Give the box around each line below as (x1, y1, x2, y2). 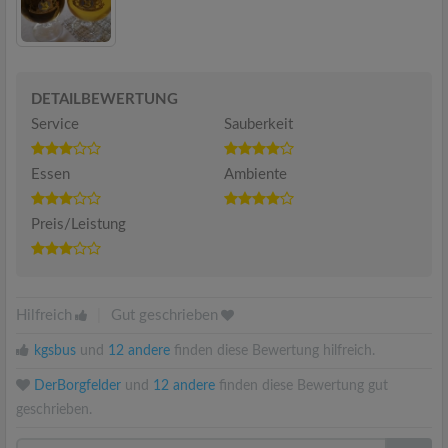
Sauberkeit (224, 116, 293, 132)
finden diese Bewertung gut (215, 378, 388, 393)
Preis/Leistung (31, 216, 126, 232)
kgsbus (34, 343, 76, 358)
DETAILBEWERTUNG (31, 91, 178, 107)
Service (31, 116, 79, 132)
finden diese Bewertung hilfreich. (170, 343, 375, 358)
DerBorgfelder (34, 378, 121, 393)
